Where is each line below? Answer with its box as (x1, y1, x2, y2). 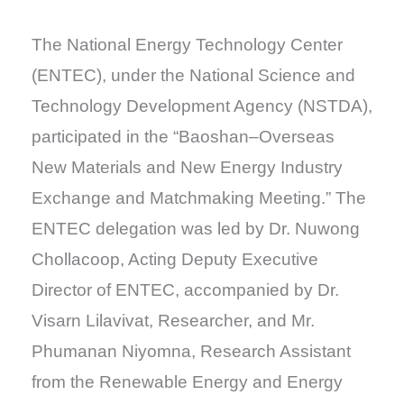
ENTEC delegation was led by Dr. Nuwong (31, 218, 360, 238)
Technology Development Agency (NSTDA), (31, 96, 372, 115)
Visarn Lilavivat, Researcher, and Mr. (31, 310, 315, 330)
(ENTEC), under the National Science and (31, 65, 355, 85)
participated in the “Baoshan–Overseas (31, 126, 335, 146)
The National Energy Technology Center (31, 34, 343, 54)
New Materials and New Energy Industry (31, 157, 343, 177)
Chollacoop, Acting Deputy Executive (31, 249, 318, 269)
